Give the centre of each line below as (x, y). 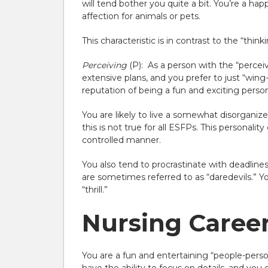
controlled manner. (121, 140)
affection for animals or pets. (141, 16)
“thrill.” (95, 190)
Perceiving (104, 65)
